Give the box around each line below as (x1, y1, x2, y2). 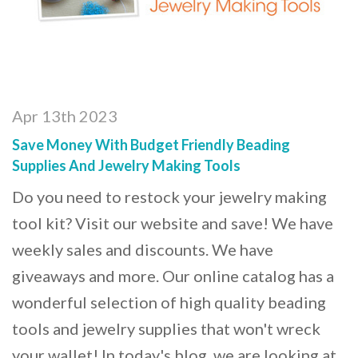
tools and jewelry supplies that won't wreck (12, 319, 320, 338)
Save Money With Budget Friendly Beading (12, 136, 290, 153)
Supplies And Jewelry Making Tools (12, 157, 241, 174)
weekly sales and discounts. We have (12, 240, 273, 259)
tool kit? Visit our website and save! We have (12, 213, 333, 233)
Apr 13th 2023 (12, 106, 117, 125)
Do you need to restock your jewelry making (12, 187, 327, 206)
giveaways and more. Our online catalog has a (12, 266, 334, 285)
